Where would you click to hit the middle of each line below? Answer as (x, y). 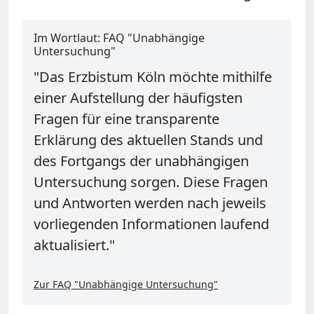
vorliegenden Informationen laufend (151, 224)
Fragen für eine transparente (127, 118)
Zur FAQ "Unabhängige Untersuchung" (126, 284)
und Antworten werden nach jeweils (150, 203)
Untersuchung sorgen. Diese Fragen (151, 182)
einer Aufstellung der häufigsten (138, 97)
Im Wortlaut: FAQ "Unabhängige (119, 37)
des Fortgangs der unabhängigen (141, 161)
